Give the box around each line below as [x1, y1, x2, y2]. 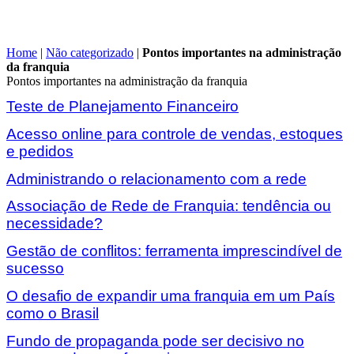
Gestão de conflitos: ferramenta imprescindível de [6, 243, 342, 260]
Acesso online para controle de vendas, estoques [6, 125, 343, 142]
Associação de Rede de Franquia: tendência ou [6, 198, 331, 215]
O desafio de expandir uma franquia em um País [6, 287, 335, 304]
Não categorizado [46, 45, 134, 59]
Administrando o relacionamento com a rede [6, 170, 307, 187]
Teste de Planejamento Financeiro [6, 98, 239, 115]
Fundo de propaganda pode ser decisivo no [6, 332, 304, 349]
